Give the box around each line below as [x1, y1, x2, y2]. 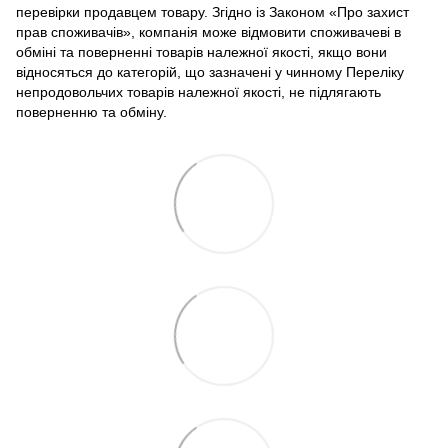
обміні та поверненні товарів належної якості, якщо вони [16, 43, 387, 60]
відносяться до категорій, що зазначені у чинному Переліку [16, 63, 404, 80]
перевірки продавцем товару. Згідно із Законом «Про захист [16, 3, 409, 20]
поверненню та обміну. [16, 103, 167, 120]
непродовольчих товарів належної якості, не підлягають [16, 83, 381, 100]
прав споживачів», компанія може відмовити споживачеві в [16, 23, 401, 40]
